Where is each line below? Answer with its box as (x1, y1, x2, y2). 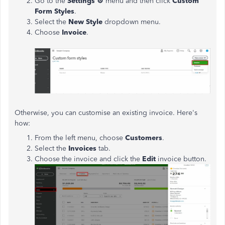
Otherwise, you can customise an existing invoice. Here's (15, 108, 197, 118)
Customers (125, 134, 162, 143)
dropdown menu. (102, 18, 161, 26)
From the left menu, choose (35, 134, 125, 143)
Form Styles (35, 7, 74, 16)
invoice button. (158, 155, 208, 164)
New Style (68, 18, 102, 26)
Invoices (68, 144, 98, 153)
